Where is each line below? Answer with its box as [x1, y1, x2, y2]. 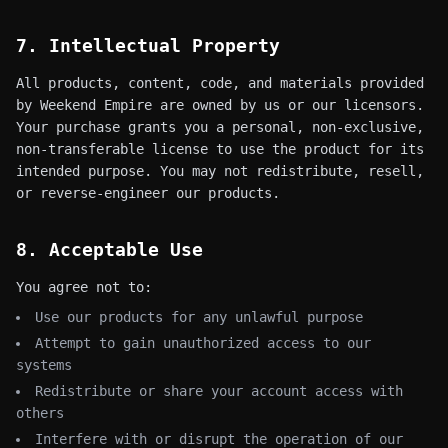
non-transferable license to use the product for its [16, 141, 424, 157]
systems [16, 357, 72, 373]
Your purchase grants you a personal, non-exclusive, [16, 119, 424, 135]
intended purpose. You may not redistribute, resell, [16, 163, 424, 179]
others [16, 405, 64, 421]
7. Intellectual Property [16, 35, 280, 56]
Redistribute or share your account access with [35, 383, 403, 399]
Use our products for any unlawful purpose [35, 309, 363, 325]
